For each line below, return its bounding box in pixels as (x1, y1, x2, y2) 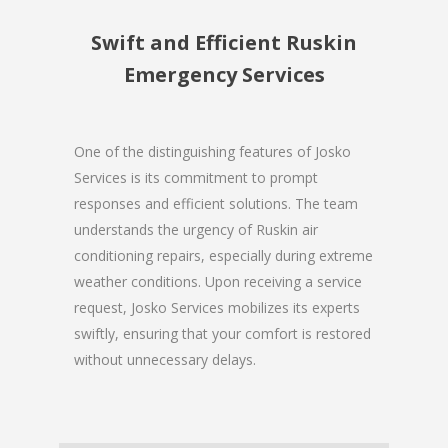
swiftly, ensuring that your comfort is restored (74, 323, 371, 343)
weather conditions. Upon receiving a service (74, 271, 362, 291)
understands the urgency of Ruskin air (74, 219, 318, 239)
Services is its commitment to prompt (74, 167, 318, 187)
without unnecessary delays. (74, 349, 256, 369)
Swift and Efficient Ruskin (91, 28, 357, 56)
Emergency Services (123, 60, 325, 88)
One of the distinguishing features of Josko (74, 141, 351, 161)
